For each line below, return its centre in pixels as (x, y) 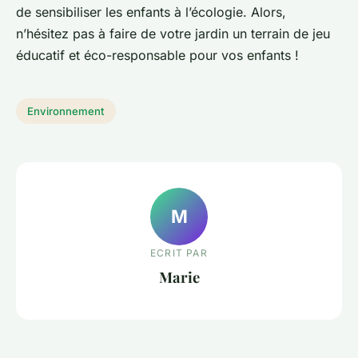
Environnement (66, 111)
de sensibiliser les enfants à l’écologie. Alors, (151, 12)
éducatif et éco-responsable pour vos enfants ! (157, 56)
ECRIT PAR (179, 253)
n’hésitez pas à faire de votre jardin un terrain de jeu (173, 34)
